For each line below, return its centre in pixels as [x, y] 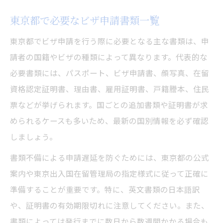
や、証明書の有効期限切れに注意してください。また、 [110, 205]
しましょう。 [34, 137]
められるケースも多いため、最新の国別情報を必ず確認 [109, 121]
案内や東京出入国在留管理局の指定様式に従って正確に [109, 173]
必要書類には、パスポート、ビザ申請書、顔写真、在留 [110, 73]
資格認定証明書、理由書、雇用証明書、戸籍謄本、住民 [110, 89]
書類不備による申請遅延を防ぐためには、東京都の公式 [110, 158]
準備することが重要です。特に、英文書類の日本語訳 [105, 189]
